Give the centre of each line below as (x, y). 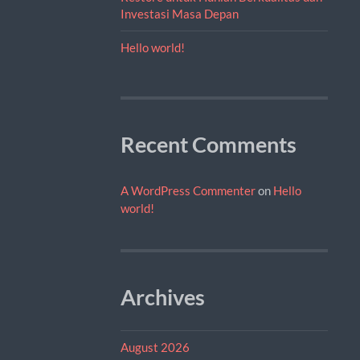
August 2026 (155, 347)
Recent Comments (208, 144)
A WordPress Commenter (188, 190)
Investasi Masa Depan (179, 13)
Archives (162, 297)
